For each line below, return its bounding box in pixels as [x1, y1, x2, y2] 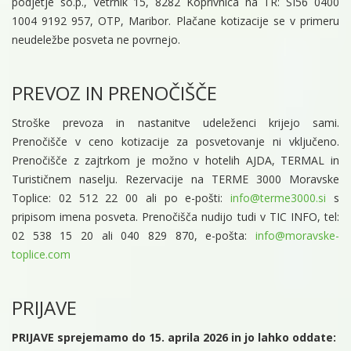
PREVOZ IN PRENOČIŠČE [12, 80, 217, 107]
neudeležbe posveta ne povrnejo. [12, 32, 180, 48]
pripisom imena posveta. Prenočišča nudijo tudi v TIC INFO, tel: [12, 209, 339, 225]
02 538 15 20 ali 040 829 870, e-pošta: [12, 228, 255, 244]
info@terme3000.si [230, 190, 327, 206]
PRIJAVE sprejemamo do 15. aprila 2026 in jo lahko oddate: [12, 330, 336, 346]
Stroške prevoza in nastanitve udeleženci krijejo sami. [12, 115, 339, 131]
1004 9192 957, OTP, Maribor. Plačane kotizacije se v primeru [12, 13, 339, 29]
